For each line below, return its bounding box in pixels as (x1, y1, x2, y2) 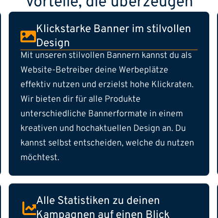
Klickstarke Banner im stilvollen (36, 22, 191, 37)
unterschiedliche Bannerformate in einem (20, 109, 183, 120)
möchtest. (20, 152, 59, 164)
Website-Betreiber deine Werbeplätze (20, 65, 168, 76)
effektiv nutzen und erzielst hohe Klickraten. (20, 79, 194, 91)
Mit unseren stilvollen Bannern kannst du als (20, 50, 192, 62)
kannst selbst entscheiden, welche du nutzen (20, 138, 194, 149)
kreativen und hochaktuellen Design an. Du (20, 123, 186, 135)
